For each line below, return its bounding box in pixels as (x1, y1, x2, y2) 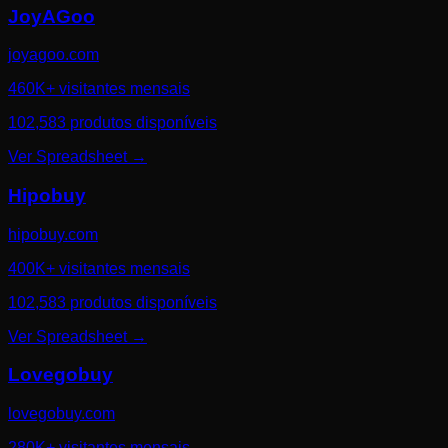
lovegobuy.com (8, 405, 115, 423)
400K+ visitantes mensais (8, 259, 190, 277)
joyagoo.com (8, 46, 99, 64)
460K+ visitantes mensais (8, 80, 190, 98)
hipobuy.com (8, 225, 98, 243)
